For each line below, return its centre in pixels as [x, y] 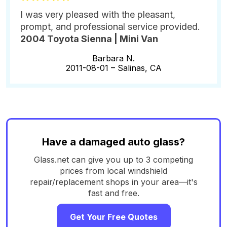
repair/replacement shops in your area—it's [113, 182]
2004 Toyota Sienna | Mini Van [89, 39]
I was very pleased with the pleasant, [98, 14]
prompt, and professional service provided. [110, 26]
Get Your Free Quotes [113, 217]
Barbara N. [113, 58]
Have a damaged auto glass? [113, 142]
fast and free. [113, 193]
